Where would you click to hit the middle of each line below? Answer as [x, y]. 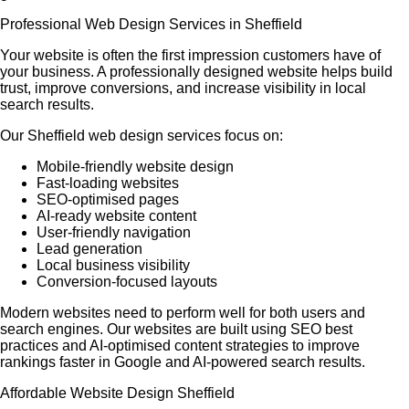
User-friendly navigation [114, 232]
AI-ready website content [116, 216]
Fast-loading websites [108, 183]
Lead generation [89, 249]
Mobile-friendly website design [135, 167]
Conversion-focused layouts [127, 282]
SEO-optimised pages [108, 199]
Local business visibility [113, 265]
